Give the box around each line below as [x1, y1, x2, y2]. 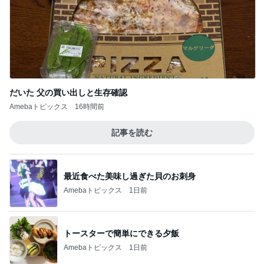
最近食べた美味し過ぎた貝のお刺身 [64, 171, 196, 181]
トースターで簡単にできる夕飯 [64, 228, 179, 238]
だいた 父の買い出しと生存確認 [9, 88, 127, 97]
